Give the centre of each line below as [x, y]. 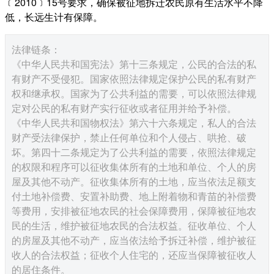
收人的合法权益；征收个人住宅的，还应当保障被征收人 [134, 254]
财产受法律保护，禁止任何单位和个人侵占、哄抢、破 [129, 137]
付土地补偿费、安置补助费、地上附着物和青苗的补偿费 [134, 196]
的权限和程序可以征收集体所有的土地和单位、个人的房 [134, 166]
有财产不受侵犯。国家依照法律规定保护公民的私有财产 [134, 78]
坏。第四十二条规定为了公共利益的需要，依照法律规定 [134, 152]
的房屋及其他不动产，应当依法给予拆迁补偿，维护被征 [134, 240]
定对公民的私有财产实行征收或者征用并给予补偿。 [124, 108]
